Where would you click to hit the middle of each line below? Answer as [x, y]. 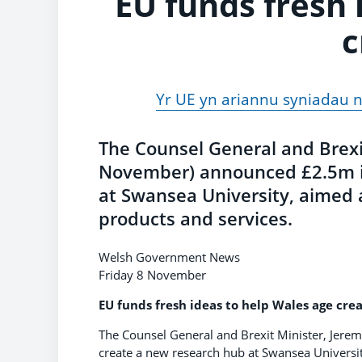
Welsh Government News [169, 257]
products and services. [196, 218]
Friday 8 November [152, 274]
